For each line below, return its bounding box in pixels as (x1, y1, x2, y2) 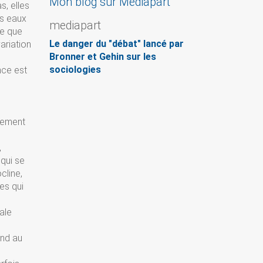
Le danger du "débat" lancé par (49, 38, 184, 49)
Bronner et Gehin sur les (49, 51, 156, 62)
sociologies (49, 64, 101, 75)
